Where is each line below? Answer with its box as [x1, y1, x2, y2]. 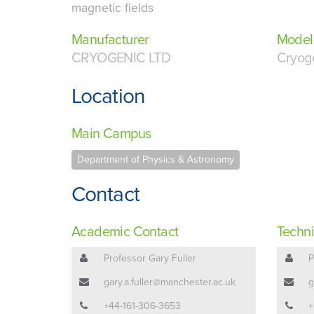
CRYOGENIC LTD [71, 50, 171, 67]
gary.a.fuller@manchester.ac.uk [103, 276, 235, 289]
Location [71, 83, 145, 110]
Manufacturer [71, 32, 149, 49]
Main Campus [71, 125, 151, 143]
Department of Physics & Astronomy [77, 153, 234, 166]
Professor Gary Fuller [103, 252, 196, 265]
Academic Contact [71, 224, 179, 241]
